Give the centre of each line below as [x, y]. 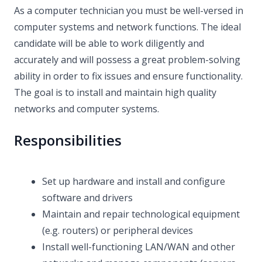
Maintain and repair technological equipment [141, 214]
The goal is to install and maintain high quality [115, 92]
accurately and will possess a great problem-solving [127, 60]
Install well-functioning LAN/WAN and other [139, 247]
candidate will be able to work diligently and [109, 43]
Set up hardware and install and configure [134, 181]
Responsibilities [68, 140]
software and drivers [87, 198]
